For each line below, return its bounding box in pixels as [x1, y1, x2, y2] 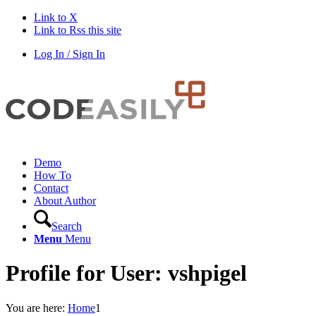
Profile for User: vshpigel [6, 260, 247, 286]
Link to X [34, 11, 78, 23]
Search [51, 220, 82, 232]
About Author [34, 195, 96, 207]
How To [34, 169, 71, 181]
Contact [34, 182, 68, 194]
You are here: [6, 301, 65, 314]
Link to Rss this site [34, 24, 121, 36]
